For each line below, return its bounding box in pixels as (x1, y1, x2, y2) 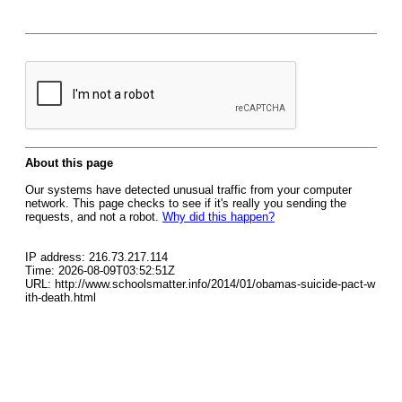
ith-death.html (25, 291, 96, 304)
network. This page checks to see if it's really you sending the (25, 197, 346, 210)
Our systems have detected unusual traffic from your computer (25, 183, 352, 197)
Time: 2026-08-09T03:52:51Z (25, 264, 175, 277)
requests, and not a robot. (25, 210, 162, 223)
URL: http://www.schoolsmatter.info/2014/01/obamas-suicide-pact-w (25, 277, 375, 291)
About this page (25, 156, 113, 170)
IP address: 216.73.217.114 (25, 250, 168, 264)
